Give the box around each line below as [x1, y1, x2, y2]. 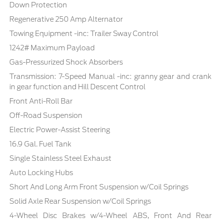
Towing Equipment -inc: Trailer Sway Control [9, 30, 159, 38]
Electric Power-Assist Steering [9, 126, 110, 134]
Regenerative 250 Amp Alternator [9, 15, 123, 24]
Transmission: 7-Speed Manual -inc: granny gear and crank [9, 73, 212, 81]
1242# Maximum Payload [9, 44, 95, 52]
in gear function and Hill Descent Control [9, 83, 146, 91]
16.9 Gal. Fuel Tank [9, 140, 72, 148]
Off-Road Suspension [9, 111, 83, 120]
